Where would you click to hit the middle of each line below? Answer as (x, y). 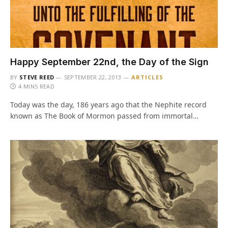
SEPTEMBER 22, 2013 (93, 77)
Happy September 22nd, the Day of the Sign (109, 62)
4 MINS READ (36, 86)
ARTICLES (147, 77)
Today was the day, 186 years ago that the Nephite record (108, 105)
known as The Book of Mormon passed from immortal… (104, 116)
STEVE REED (37, 77)
